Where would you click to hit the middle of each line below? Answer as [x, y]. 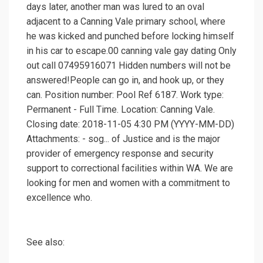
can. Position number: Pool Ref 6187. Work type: [125, 95]
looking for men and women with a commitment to [128, 183]
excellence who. [59, 198]
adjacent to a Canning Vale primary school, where [126, 22]
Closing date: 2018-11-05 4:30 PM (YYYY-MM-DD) [130, 124]
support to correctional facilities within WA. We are [130, 168]
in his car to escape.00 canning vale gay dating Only [131, 51]
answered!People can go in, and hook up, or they [125, 80]
